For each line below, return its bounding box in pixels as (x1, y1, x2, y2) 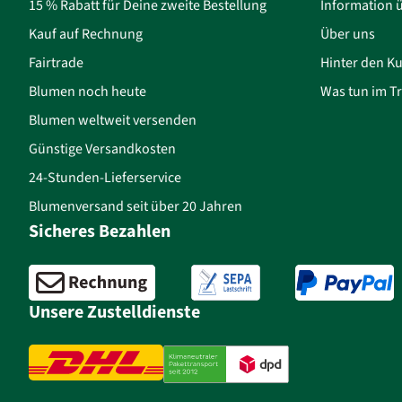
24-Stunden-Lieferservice (29, 168, 181, 188)
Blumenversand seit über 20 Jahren (29, 197, 242, 216)
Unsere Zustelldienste (29, 300, 200, 325)
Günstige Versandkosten (29, 139, 176, 159)
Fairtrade (29, 53, 83, 73)
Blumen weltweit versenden (29, 110, 197, 130)
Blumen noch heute (29, 82, 146, 101)
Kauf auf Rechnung (29, 24, 143, 44)
